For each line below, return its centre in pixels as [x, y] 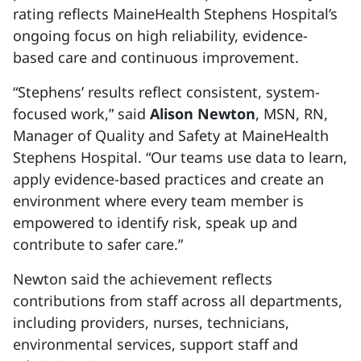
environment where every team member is [158, 201]
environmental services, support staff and [156, 344]
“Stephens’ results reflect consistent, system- [166, 92]
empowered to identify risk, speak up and [155, 222]
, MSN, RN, [292, 114]
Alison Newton [203, 114]
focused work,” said [81, 114]
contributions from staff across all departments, [178, 301]
